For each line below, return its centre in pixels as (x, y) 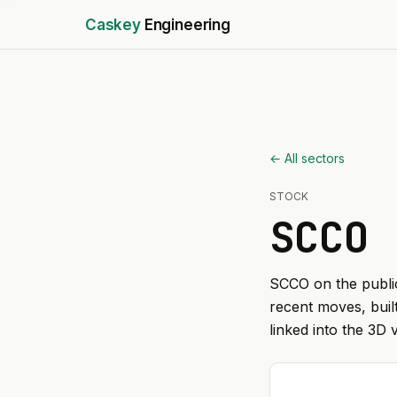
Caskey (113, 24)
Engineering (187, 24)
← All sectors (307, 158)
